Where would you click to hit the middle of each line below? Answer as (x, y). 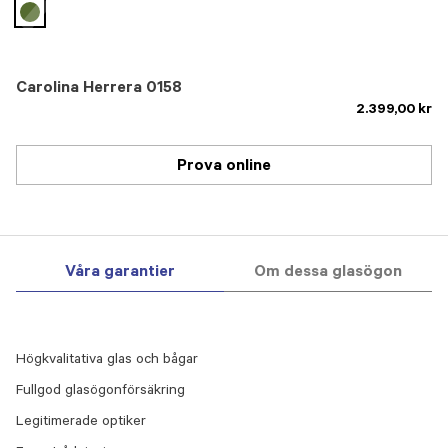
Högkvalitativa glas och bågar (107, 361)
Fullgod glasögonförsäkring (100, 392)
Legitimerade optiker (81, 423)
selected (59, 31)
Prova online (224, 167)
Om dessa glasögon (328, 273)
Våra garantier (120, 273)
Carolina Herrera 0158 (99, 89)
